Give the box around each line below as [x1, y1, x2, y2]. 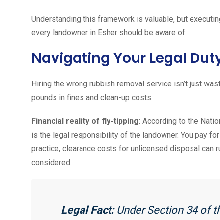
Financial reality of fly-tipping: [31, 116, 140, 126]
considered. [31, 157, 72, 167]
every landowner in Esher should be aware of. [31, 27, 187, 37]
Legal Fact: [61, 203, 114, 216]
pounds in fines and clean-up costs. [31, 92, 153, 102]
